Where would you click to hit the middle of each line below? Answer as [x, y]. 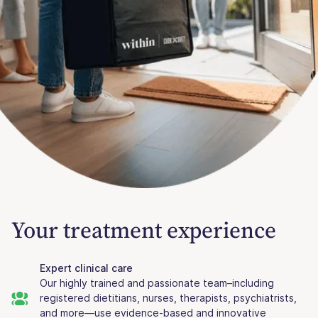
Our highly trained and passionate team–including [157, 283]
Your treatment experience [144, 230]
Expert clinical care [86, 268]
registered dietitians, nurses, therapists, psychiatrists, [168, 298]
